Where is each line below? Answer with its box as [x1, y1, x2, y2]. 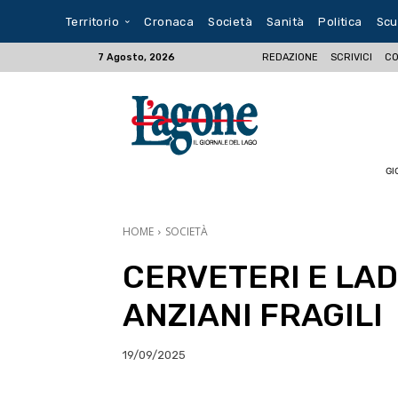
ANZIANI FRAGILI [123, 296, 383, 334]
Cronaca [144, 14, 195, 28]
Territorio [66, 14, 119, 28]
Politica [318, 14, 362, 28]
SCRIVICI [330, 51, 373, 63]
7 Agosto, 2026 [98, 52, 176, 63]
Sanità [267, 14, 305, 28]
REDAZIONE [262, 51, 319, 63]
